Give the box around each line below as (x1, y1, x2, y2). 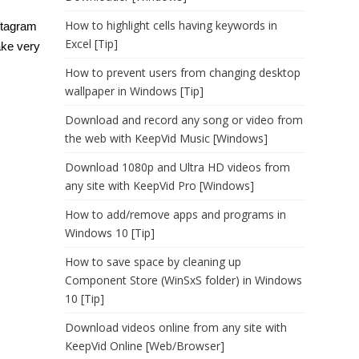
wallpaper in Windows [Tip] (65, 83, 204, 99)
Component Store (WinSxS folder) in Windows (65, 272, 302, 288)
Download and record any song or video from (65, 112, 303, 127)
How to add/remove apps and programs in (65, 207, 286, 222)
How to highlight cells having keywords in (65, 18, 277, 33)
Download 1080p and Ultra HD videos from (65, 159, 290, 175)
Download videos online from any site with (65, 320, 287, 335)
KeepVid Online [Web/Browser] (65, 338, 224, 353)
